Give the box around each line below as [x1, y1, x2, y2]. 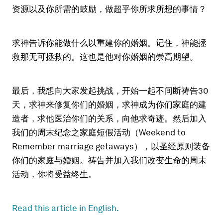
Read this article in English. [12, 203, 119, 213]
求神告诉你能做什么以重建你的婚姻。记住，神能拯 [12, 38, 207, 48]
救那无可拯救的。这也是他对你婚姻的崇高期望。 [12, 52, 198, 62]
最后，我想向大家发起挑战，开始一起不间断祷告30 [12, 86, 208, 96]
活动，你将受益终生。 [12, 169, 97, 179]
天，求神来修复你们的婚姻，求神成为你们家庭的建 [12, 100, 207, 110]
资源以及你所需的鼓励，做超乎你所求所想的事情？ [12, 4, 207, 14]
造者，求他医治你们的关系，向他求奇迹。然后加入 [12, 113, 207, 123]
